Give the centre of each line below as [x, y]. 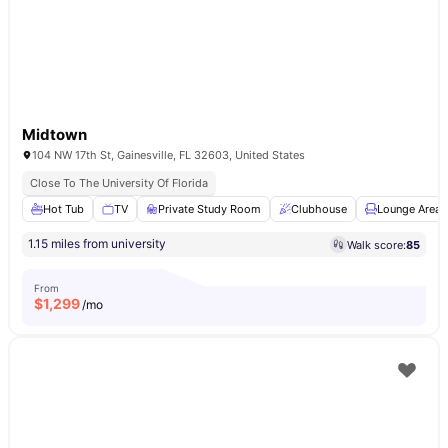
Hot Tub [63, 209]
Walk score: [376, 244]
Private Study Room [209, 209]
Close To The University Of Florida [119, 183]
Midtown [54, 134]
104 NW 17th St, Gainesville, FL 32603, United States [168, 155]
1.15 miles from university [97, 243]
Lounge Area [409, 209]
